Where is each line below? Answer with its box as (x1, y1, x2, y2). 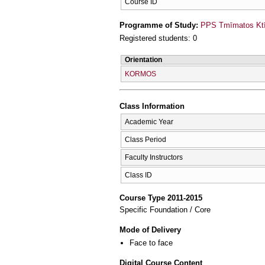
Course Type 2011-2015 (119, 193, 202, 203)
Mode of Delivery (119, 225, 181, 234)
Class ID (125, 170, 152, 179)
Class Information (119, 102, 185, 111)
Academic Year (125, 117, 173, 126)
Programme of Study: (119, 20, 201, 30)
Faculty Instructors (125, 153, 183, 161)
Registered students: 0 (119, 34, 197, 43)
